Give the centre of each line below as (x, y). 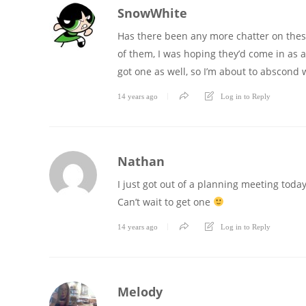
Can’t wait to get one (165, 202)
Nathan (141, 161)
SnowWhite (152, 13)
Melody (140, 292)
